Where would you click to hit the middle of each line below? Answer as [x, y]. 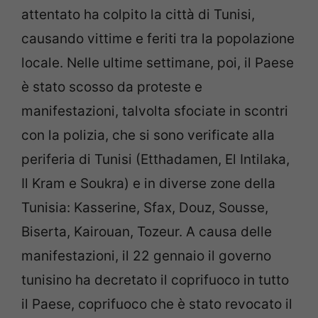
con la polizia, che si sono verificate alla [148, 136]
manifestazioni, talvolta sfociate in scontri [155, 111]
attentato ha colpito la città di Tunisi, [138, 15]
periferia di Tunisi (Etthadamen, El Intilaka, [155, 160]
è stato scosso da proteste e [112, 87]
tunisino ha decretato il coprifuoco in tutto [155, 280]
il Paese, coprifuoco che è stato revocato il [157, 305]
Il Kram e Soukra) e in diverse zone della [148, 184]
